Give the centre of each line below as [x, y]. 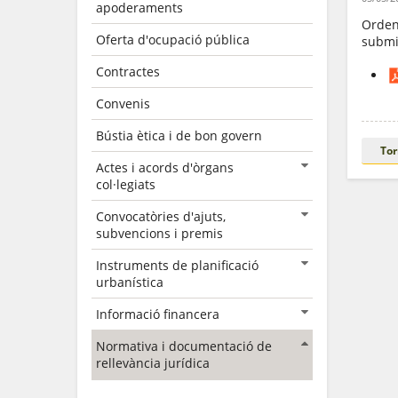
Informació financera [158, 314]
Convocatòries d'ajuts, [161, 216]
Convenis [123, 103]
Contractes [128, 72]
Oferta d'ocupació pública [173, 40]
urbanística [130, 282]
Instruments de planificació [177, 265]
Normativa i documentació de [184, 346]
